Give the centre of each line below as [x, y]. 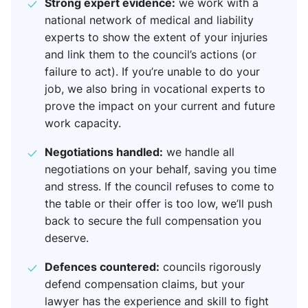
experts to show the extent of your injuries [156, 37]
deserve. [67, 238]
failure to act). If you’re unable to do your [152, 72]
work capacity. [83, 123]
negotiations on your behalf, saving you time [161, 169]
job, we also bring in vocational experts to [155, 89]
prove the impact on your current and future [160, 106]
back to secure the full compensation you [153, 221]
